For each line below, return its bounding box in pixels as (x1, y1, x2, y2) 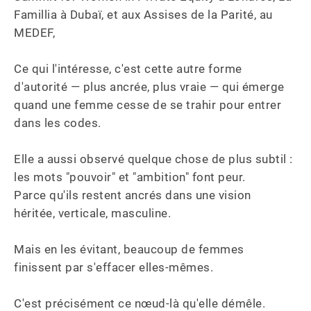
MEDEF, (14, 26, 58, 40)
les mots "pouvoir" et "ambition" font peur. (14, 170, 249, 184)
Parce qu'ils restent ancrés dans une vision (14, 188, 254, 202)
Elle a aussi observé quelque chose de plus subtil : (14, 152, 296, 166)
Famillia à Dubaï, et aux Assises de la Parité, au (14, 8, 276, 22)
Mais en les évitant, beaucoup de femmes (14, 242, 247, 256)
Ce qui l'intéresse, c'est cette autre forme (14, 62, 245, 76)
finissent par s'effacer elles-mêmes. (14, 260, 217, 274)
